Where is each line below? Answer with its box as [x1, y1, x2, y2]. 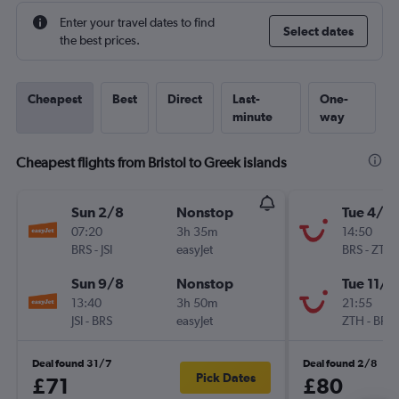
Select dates [283, 24, 354, 38]
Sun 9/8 [71, 275, 124, 291]
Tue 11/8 [342, 275, 396, 291]
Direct [167, 92, 202, 106]
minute [232, 110, 273, 124]
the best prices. [60, 33, 140, 47]
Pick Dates [195, 370, 256, 385]
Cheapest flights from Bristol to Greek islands [16, 154, 287, 171]
